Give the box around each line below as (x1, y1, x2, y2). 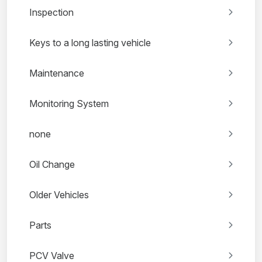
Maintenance (29, 67, 84, 80)
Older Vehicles (29, 189, 89, 201)
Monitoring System (29, 98, 109, 110)
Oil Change (29, 158, 75, 171)
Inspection (29, 6, 74, 19)
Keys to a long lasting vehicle (29, 37, 151, 49)
